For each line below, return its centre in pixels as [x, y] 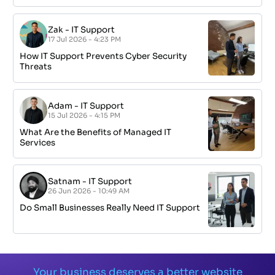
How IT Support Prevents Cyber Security [103, 56]
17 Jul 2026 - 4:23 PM [85, 40]
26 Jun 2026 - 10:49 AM [89, 191]
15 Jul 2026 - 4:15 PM [84, 115]
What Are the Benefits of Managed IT [96, 132]
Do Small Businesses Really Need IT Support [110, 208]
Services [38, 142]
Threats [36, 67]
